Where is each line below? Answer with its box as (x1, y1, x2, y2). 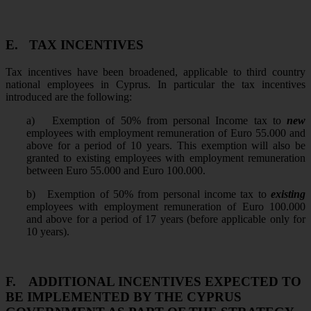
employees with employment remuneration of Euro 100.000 (26, 200, 305, 212)
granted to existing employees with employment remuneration (26, 151, 305, 164)
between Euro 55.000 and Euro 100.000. (26, 164, 205, 176)
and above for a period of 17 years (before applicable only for (26, 212, 305, 225)
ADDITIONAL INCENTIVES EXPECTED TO (28, 274, 301, 289)
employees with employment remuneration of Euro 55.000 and (26, 126, 305, 139)
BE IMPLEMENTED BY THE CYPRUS (6, 289, 242, 305)
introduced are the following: (6, 90, 132, 103)
